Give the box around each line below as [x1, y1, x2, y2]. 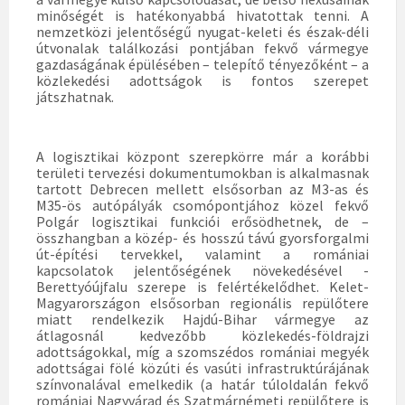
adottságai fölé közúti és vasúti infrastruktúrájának [36, 359, 369, 377]
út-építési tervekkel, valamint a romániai [36, 245, 369, 263]
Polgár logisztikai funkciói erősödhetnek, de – [36, 212, 369, 231]
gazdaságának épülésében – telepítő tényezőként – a [36, 55, 369, 73]
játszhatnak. [36, 88, 114, 106]
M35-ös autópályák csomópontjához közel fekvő [36, 196, 369, 214]
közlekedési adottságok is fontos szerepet [36, 71, 369, 89]
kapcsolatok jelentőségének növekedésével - [36, 261, 369, 279]
